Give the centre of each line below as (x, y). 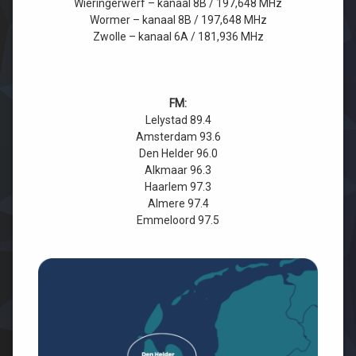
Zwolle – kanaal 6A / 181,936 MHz (178, 37)
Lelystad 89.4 (178, 120)
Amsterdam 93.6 (178, 137)
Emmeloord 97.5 (178, 221)
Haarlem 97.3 (178, 187)
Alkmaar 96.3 (178, 170)
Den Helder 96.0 (178, 154)
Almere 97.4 (178, 204)
